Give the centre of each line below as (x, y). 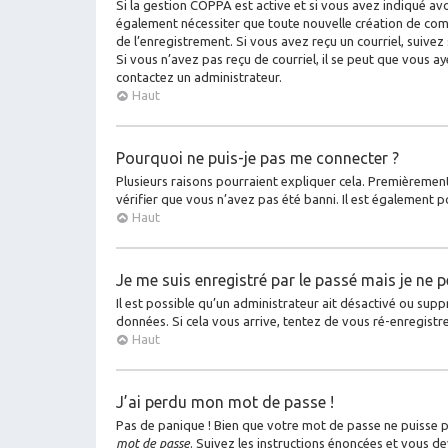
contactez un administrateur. (199, 76)
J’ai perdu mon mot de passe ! (225, 401)
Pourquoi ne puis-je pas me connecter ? (257, 157)
